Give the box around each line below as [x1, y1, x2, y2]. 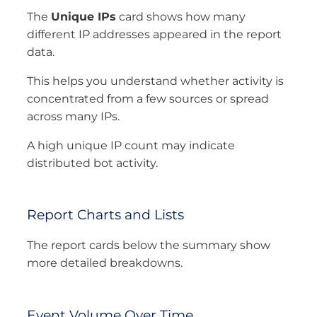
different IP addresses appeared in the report [27, 28, 282, 42]
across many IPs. [27, 110, 120, 124]
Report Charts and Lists [27, 206, 184, 224]
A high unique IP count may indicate [27, 139, 235, 153]
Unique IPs [51, 10, 116, 24]
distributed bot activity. [27, 156, 158, 171]
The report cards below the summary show [27, 238, 270, 253]
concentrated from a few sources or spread [27, 92, 269, 106]
